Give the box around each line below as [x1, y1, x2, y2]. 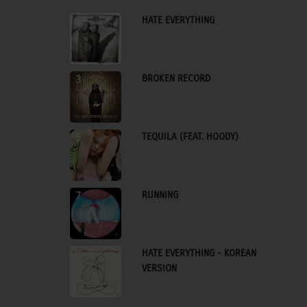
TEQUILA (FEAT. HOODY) [142, 131, 238, 143]
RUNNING [142, 189, 178, 201]
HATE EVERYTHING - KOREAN [142, 247, 256, 259]
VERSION [142, 262, 177, 274]
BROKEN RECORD [142, 73, 211, 84]
